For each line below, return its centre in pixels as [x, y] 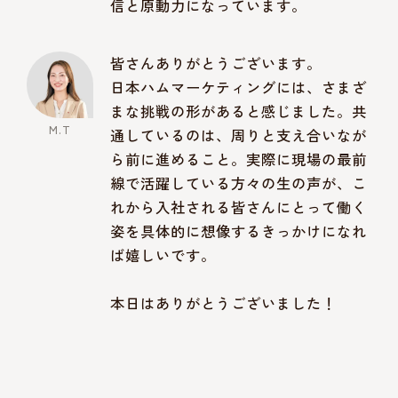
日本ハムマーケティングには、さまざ [239, 87]
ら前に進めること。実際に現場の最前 [239, 159]
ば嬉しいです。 [163, 255]
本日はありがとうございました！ [224, 302]
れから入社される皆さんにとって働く [239, 207]
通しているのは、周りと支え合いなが [239, 135]
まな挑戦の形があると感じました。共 [239, 111]
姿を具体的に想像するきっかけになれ [239, 231]
